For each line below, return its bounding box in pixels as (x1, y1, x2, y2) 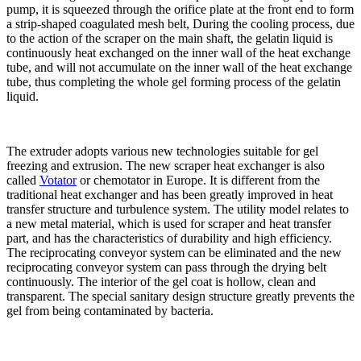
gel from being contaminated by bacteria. (6, 303, 214, 317)
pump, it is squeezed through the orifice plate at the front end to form (6, 2, 354, 16)
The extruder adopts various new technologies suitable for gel (6, 143, 318, 158)
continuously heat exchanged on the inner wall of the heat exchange (6, 45, 351, 60)
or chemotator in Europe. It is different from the (77, 172, 320, 187)
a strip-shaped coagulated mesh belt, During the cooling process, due (6, 16, 355, 31)
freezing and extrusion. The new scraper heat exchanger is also (6, 158, 325, 172)
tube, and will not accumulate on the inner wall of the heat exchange (6, 60, 352, 74)
